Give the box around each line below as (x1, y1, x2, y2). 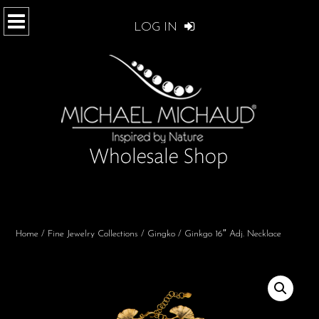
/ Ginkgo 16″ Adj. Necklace (175, 229, 281, 239)
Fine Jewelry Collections (48, 229, 138, 239)
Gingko (147, 229, 175, 239)
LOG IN (133, 21, 181, 33)
